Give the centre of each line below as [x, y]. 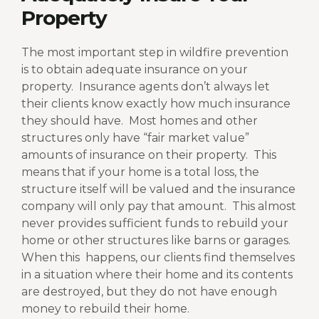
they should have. [72, 120]
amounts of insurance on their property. [135, 155]
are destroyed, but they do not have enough [149, 291]
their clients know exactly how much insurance [156, 103]
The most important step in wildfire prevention [155, 52]
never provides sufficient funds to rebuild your [155, 223]
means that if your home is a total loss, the [140, 172]
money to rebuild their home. [105, 308]
